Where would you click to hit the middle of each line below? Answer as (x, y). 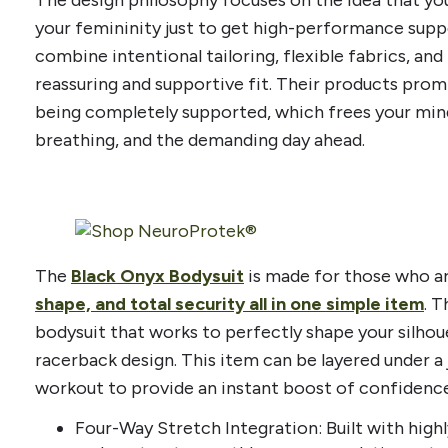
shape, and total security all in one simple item (229, 303)
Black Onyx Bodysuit (157, 275)
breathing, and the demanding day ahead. (200, 139)
